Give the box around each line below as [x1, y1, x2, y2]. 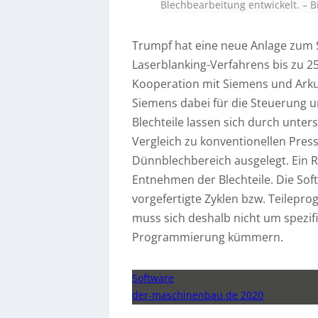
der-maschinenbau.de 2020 [132, 287, 264, 302]
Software [132, 270, 175, 285]
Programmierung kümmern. [132, 229, 284, 245]
